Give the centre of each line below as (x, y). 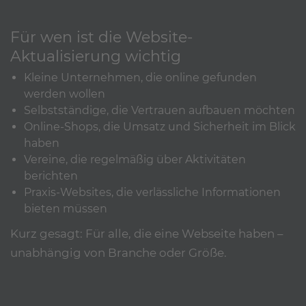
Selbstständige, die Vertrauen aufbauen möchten (159, 111)
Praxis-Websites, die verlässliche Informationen (152, 193)
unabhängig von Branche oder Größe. (119, 253)
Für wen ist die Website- (101, 37)
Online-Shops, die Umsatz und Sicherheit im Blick (160, 127)
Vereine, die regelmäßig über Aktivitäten (135, 160)
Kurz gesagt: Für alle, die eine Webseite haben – (147, 234)
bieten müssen (66, 209)
